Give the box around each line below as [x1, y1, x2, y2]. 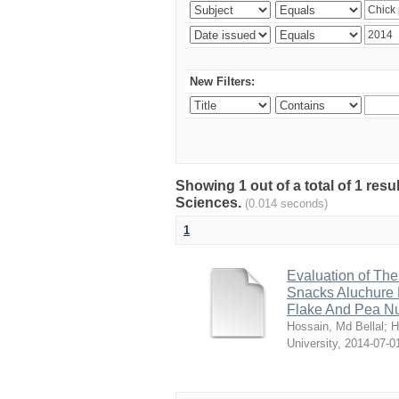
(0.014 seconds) [245, 197, 328, 210]
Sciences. [175, 195, 245, 210]
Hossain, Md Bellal [287, 320, 384, 333]
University [287, 337, 338, 350]
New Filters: [190, 75, 255, 88]
